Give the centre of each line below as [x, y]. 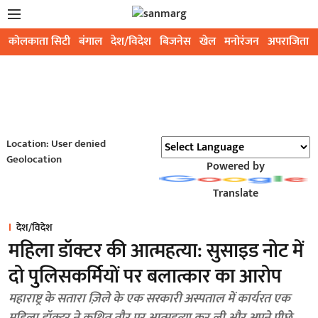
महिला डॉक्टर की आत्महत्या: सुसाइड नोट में [156, 251]
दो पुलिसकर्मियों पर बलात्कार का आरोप [145, 276]
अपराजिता [288, 42]
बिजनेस [175, 42]
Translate [235, 193]
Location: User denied [56, 144]
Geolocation [34, 159]
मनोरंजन [242, 42]
